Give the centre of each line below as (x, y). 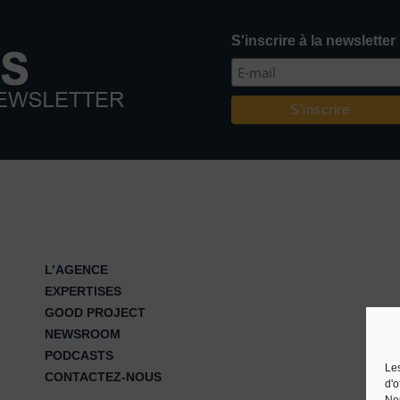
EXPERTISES (83, 291)
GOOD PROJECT (95, 312)
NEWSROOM (82, 333)
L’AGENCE (76, 269)
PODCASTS (79, 355)
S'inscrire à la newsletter (314, 41)
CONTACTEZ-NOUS (103, 376)
